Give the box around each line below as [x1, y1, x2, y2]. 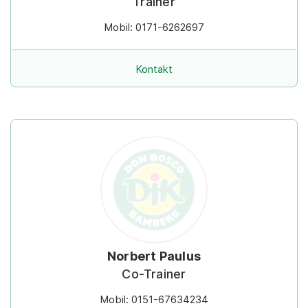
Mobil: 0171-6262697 [104, 21, 204, 34]
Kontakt [135, 63, 173, 76]
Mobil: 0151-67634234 [100, 293, 208, 307]
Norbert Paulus [107, 249, 201, 264]
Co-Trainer [122, 267, 186, 282]
